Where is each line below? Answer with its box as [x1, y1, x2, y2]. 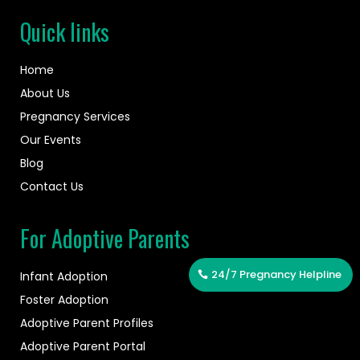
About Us [20, 85, 70, 102]
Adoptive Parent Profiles [20, 315, 153, 332]
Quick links [20, 15, 109, 49]
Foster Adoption [20, 292, 108, 309]
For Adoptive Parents [20, 222, 190, 256]
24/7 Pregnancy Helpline [211, 267, 342, 283]
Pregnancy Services [20, 108, 130, 125]
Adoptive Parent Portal [20, 338, 145, 355]
